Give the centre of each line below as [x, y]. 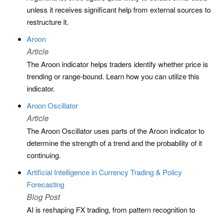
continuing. [44, 155]
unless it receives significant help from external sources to [119, 9]
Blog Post [43, 197]
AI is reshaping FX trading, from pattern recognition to [111, 209]
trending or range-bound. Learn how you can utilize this [113, 76]
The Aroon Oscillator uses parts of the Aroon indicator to [116, 131]
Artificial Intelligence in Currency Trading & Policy [104, 172]
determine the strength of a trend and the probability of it [114, 143]
